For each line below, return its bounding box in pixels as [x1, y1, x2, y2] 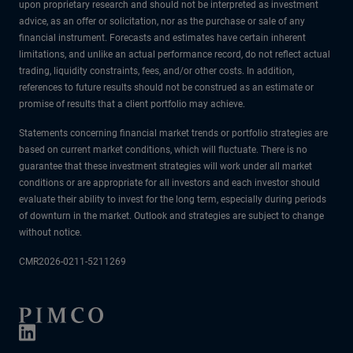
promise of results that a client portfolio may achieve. [19, 98, 245, 110]
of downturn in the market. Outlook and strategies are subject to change [19, 210, 324, 221]
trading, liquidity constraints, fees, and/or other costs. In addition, [19, 65, 294, 76]
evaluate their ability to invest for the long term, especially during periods [19, 193, 326, 205]
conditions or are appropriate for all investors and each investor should [19, 176, 320, 188]
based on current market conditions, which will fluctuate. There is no [19, 143, 307, 155]
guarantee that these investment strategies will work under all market [19, 160, 312, 172]
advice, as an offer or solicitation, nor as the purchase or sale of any [19, 15, 305, 27]
